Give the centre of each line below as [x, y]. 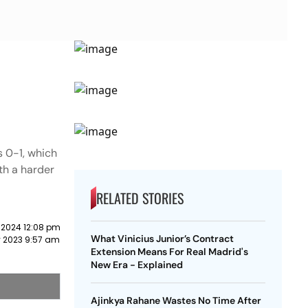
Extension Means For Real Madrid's [169, 252]
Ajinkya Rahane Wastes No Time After [176, 300]
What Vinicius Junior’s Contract [162, 239]
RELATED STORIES [140, 198]
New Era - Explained [136, 265]
